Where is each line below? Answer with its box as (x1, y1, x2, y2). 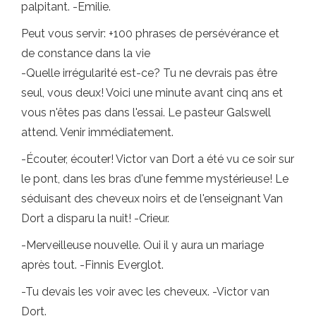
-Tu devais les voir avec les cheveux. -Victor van (21, 285, 269, 299)
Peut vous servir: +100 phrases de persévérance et (21, 27, 279, 41)
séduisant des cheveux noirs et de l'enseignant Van (21, 192, 283, 206)
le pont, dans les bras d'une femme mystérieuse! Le (21, 172, 288, 186)
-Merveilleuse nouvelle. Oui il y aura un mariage (21, 238, 264, 253)
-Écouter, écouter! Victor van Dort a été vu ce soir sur (21, 152, 294, 166)
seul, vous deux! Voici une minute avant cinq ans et (21, 86, 283, 100)
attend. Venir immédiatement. (21, 126, 174, 140)
